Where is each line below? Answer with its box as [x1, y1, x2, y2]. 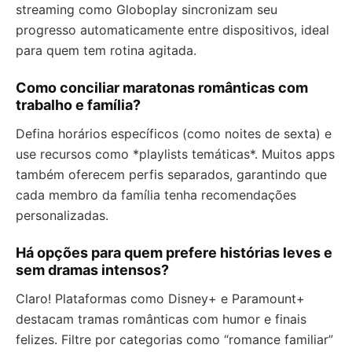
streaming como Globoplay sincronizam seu [16, 2, 277, 18]
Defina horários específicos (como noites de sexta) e [16, 126, 332, 142]
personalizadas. [16, 207, 108, 224]
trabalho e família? [16, 97, 141, 114]
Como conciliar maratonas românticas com [16, 79, 308, 97]
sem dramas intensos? [16, 262, 169, 279]
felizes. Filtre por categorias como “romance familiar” [16, 332, 333, 348]
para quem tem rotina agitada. [16, 42, 196, 59]
